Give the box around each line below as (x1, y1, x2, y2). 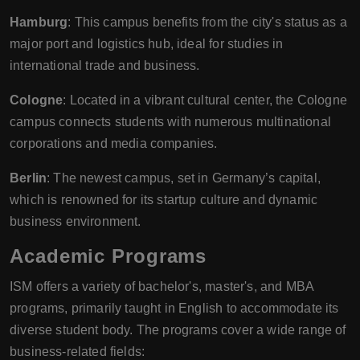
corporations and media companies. (10, 136, 218, 150)
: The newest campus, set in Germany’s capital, (47, 170, 321, 185)
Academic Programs (10, 244, 207, 267)
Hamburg (10, 14, 68, 29)
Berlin (10, 170, 47, 185)
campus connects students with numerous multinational (10, 114, 331, 129)
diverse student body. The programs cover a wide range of (10, 322, 346, 337)
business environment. (10, 214, 141, 228)
